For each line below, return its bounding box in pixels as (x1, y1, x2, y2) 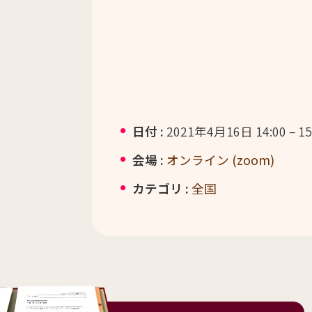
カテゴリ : (132, 179, 189, 197)
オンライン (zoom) (166, 150, 274, 169)
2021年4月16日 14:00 (166, 122, 286, 140)
